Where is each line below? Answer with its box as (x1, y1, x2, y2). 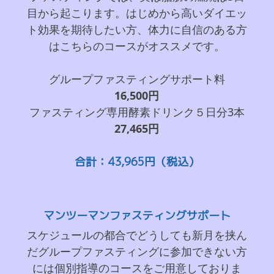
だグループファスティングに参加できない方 (26, 243, 247, 259)
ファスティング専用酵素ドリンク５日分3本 (29, 104, 245, 119)
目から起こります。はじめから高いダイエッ (26, 5, 247, 20)
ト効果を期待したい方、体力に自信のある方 (26, 21, 247, 37)
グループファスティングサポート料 (48, 71, 225, 86)
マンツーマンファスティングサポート (43, 207, 231, 223)
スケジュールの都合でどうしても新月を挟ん (26, 227, 247, 242)
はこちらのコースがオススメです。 (48, 38, 225, 53)
